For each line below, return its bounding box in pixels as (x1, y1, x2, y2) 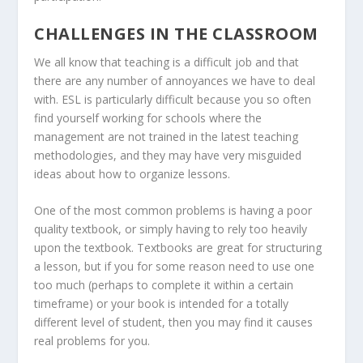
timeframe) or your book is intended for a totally (34, 296, 289, 312)
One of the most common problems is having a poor (34, 203, 313, 219)
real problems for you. (34, 333, 151, 349)
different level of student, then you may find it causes (34, 314, 314, 331)
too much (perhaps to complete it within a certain (34, 277, 294, 293)
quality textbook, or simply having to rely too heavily (34, 221, 308, 237)
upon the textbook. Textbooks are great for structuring (34, 240, 322, 256)
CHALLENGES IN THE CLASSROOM (34, 22, 318, 45)
